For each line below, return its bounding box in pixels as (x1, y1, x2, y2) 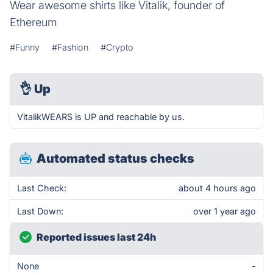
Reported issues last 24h (37, 231, 156, 243)
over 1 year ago (193, 206, 256, 216)
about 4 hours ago (179, 183, 256, 193)
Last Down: (17, 206, 63, 216)
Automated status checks (37, 151, 194, 166)
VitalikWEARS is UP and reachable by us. (17, 112, 185, 122)
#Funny (10, 42, 40, 52)
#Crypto (101, 42, 133, 52)
